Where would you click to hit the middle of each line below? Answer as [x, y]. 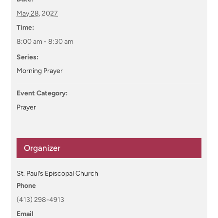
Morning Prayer [40, 71]
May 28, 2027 [37, 14]
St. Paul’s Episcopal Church [58, 174]
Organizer [42, 148]
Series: [28, 57]
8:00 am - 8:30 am [45, 42]
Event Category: [42, 93]
